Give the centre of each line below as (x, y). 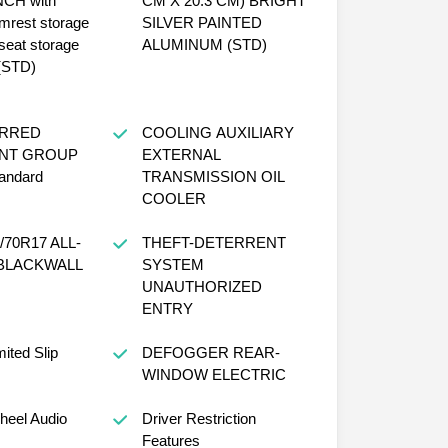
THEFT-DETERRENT (213, 242)
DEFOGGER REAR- (187, 352)
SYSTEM (172, 264)
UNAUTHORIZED (201, 286)
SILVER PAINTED (201, 22)
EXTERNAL (181, 154)
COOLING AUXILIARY (178, 132)
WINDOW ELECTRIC (213, 374)
